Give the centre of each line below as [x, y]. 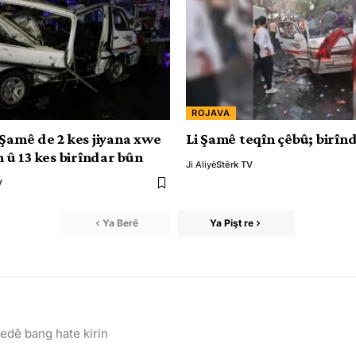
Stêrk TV [234, 164]
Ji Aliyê [201, 164]
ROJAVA [211, 113]
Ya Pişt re [232, 223]
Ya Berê [120, 223]
